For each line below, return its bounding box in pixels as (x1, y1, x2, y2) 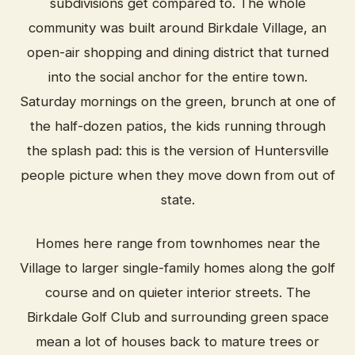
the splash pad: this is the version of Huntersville (26, 143, 329, 158)
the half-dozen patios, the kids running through (29, 118, 326, 134)
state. (160, 192, 195, 208)
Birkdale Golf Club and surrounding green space (26, 309, 329, 325)
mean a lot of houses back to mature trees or (36, 334, 319, 349)
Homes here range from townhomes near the (35, 235, 320, 251)
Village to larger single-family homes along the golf (20, 260, 335, 276)
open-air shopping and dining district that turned (26, 44, 329, 60)
